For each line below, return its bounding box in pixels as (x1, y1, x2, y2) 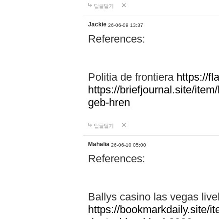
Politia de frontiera (88, 71, 176, 83)
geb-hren (88, 96, 130, 109)
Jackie (88, 21, 107, 28)
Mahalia (88, 141, 109, 148)
